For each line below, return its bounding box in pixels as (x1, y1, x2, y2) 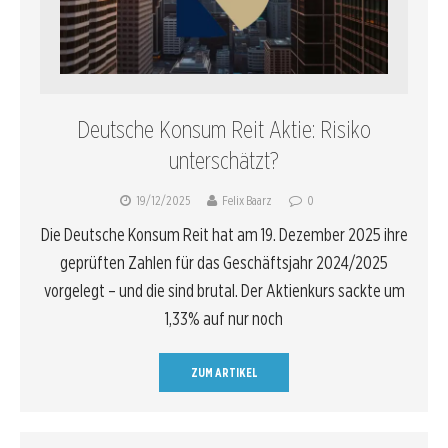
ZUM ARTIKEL (190, 365, 258, 381)
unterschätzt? (169, 146, 279, 176)
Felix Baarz (221, 193, 272, 209)
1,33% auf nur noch (165, 308, 283, 330)
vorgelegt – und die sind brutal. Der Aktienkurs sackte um (43, 280, 405, 302)
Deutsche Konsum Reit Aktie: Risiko (77, 115, 371, 145)
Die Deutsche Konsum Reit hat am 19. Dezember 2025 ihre (40, 224, 408, 246)
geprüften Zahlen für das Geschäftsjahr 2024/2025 (60, 252, 388, 274)
